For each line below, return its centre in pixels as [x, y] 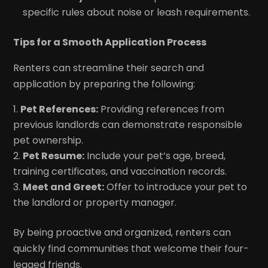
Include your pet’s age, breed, [155, 156]
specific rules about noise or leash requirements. [137, 12]
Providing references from [162, 109]
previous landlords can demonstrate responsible [128, 124]
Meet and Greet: [64, 187]
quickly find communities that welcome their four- [131, 248]
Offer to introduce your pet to [176, 187]
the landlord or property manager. [95, 202]
